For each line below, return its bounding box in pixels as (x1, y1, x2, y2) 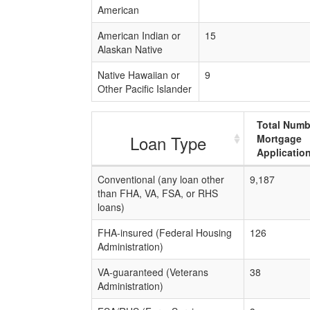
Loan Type (129, 131, 206, 155)
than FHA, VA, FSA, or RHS (98, 186, 218, 200)
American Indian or (98, 28, 181, 42)
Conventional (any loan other (98, 172, 224, 186)
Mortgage (257, 131, 302, 145)
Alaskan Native (98, 42, 163, 56)
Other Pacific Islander (98, 82, 192, 95)
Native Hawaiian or (98, 68, 180, 82)
